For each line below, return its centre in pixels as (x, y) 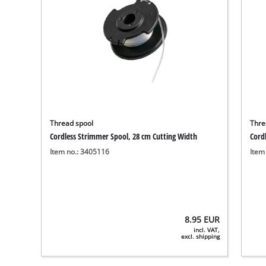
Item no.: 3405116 (80, 152)
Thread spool (72, 123)
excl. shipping (201, 237)
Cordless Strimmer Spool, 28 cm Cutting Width (124, 136)
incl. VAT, (207, 230)
